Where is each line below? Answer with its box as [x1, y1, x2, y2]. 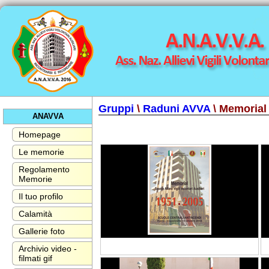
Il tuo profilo [19, 192, 63, 201]
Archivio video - [19, 244, 77, 253]
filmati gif [19, 253, 52, 263]
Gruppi [98, 103, 134, 115]
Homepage [19, 130, 61, 139]
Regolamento [19, 165, 70, 174]
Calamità [19, 209, 52, 219]
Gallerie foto [19, 226, 65, 236]
